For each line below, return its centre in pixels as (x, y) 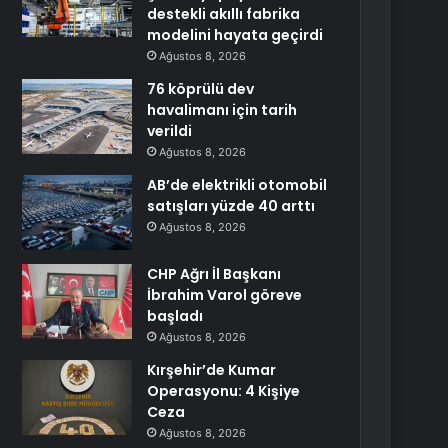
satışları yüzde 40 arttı (231, 206)
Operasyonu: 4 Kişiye (224, 391)
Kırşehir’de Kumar (212, 370)
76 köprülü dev (201, 89)
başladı (175, 316)
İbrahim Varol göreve (225, 295)
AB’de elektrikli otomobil (237, 185)
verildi (170, 131)
